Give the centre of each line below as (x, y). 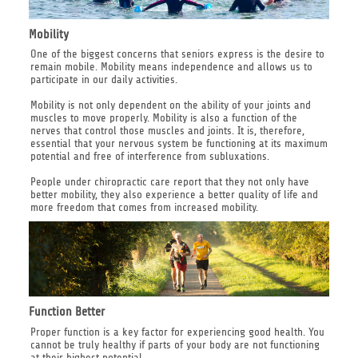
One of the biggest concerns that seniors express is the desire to (177, 54)
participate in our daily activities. (103, 80)
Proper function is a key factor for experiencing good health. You (177, 332)
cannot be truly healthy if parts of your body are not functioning (175, 344)
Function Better (66, 311)
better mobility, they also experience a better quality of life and (174, 195)
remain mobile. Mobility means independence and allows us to (171, 67)
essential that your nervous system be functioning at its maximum (179, 144)
